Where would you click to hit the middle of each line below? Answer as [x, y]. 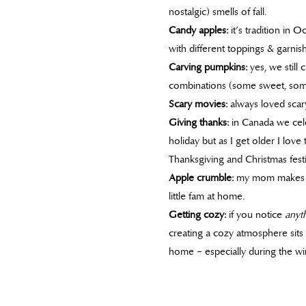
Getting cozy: [197, 214]
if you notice [255, 214]
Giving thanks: [199, 122]
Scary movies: [198, 103]
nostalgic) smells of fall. [218, 11]
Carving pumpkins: [208, 67]
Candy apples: [198, 30]
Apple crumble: [203, 177]
